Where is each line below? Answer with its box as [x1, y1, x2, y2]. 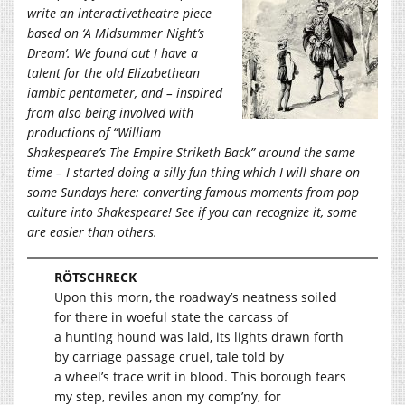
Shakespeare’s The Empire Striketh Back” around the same [27, 143, 355, 161]
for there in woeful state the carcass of [54, 307, 288, 325]
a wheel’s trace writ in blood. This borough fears [54, 367, 346, 385]
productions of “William [27, 123, 161, 141]
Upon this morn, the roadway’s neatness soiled [54, 287, 337, 306]
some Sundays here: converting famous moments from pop [27, 183, 359, 201]
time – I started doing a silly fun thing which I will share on [27, 163, 360, 181]
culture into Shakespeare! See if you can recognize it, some [27, 202, 357, 221]
